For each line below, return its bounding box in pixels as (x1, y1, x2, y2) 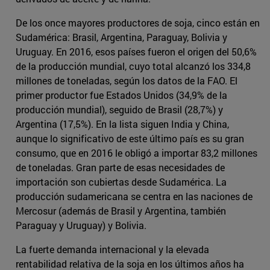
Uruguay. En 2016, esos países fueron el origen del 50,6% (16, 45, 257, 58)
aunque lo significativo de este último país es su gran (16, 132, 244, 145)
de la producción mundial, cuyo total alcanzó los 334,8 (16, 60, 251, 73)
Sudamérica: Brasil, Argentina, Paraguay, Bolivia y (16, 31, 227, 44)
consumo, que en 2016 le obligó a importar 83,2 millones (16, 146, 257, 160)
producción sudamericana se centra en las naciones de (16, 190, 253, 203)
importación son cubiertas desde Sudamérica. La (16, 175, 227, 189)
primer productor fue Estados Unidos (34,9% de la (16, 89, 227, 102)
